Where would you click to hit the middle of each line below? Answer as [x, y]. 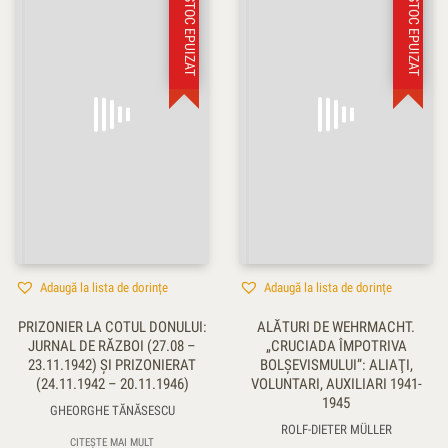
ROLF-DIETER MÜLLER [336, 429]
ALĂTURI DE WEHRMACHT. [336, 326]
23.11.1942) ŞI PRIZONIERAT [112, 364]
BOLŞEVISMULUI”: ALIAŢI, [336, 364]
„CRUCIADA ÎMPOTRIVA [336, 345]
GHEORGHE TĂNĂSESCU [112, 410]
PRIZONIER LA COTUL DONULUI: [112, 326]
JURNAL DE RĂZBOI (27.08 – [112, 345]
